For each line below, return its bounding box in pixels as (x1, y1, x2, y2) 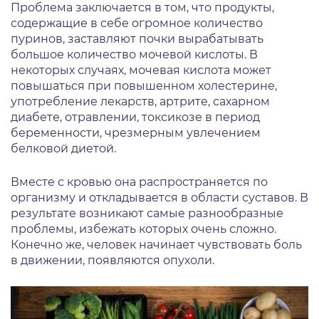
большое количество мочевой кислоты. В (11, 48, 258, 62)
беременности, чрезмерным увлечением (11, 126, 261, 140)
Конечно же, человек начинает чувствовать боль (11, 238, 302, 252)
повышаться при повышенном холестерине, (11, 79, 277, 93)
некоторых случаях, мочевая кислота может (11, 63, 271, 78)
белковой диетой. (11, 142, 116, 156)
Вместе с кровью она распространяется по (11, 175, 268, 189)
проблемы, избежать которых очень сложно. (11, 222, 276, 236)
